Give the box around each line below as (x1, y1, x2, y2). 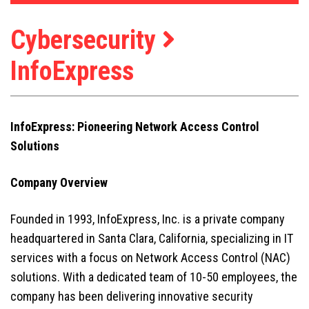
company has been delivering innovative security (10, 288, 253, 303)
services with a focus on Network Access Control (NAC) (10, 250, 290, 265)
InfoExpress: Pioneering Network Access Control (10, 119, 259, 134)
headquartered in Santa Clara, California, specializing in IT (10, 230, 293, 246)
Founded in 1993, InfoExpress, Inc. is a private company (10, 211, 285, 226)
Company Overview (10, 175, 108, 190)
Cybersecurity (10, 24, 162, 55)
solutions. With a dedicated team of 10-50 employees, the (10, 269, 297, 284)
